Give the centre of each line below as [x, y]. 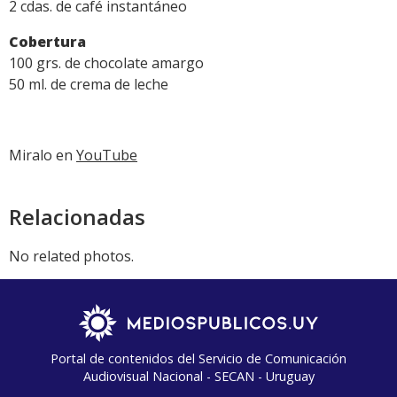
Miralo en [43, 155]
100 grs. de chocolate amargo [106, 62]
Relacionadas [77, 216]
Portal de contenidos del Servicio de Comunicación [198, 358]
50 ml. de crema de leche [89, 84]
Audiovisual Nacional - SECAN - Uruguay [198, 376]
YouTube [107, 155]
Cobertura [47, 41]
